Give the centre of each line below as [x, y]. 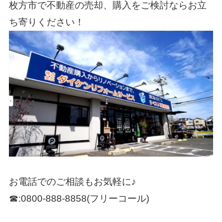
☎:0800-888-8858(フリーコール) [79, 199]
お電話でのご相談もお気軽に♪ [72, 182]
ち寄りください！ [46, 22]
